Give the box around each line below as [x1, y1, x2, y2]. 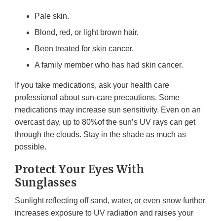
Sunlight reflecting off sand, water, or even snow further [15, 196, 205, 205]
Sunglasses [15, 175, 76, 189]
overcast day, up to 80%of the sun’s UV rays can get [15, 117, 195, 126]
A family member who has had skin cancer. [35, 60, 183, 69]
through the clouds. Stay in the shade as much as [15, 130, 186, 139]
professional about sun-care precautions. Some [15, 93, 180, 102]
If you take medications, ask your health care [15, 80, 169, 89]
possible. [15, 142, 46, 151]
